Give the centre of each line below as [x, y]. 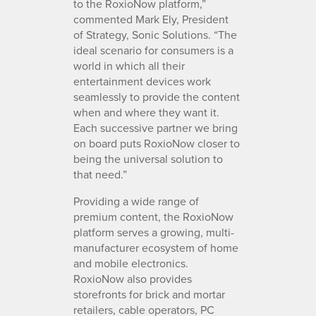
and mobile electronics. [131, 263]
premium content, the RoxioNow [153, 216]
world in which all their [129, 65]
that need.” [100, 174]
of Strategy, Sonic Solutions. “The [155, 34]
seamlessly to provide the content [157, 96]
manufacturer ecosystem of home [156, 247]
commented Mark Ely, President [151, 19]
